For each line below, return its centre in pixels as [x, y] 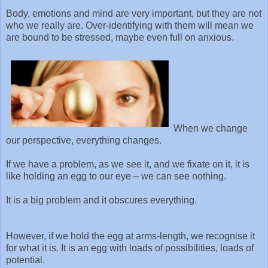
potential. [25, 260]
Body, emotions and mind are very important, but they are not [134, 13]
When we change [211, 128]
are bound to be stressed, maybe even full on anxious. [120, 37]
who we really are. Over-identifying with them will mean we [130, 25]
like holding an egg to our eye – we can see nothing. [116, 176]
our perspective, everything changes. [84, 140]
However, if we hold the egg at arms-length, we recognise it [130, 236]
